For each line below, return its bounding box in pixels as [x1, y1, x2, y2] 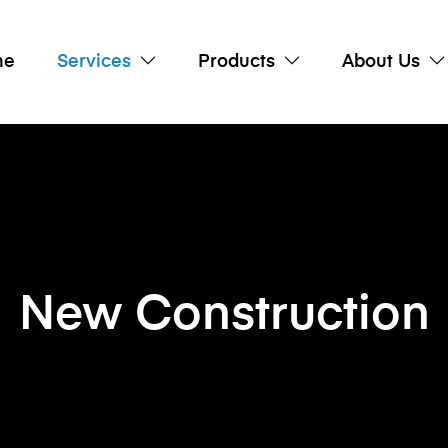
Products [197, 53, 275, 71]
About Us [341, 53, 421, 71]
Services [56, 53, 131, 71]
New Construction [18, 292, 430, 340]
